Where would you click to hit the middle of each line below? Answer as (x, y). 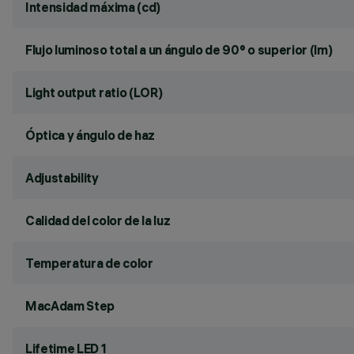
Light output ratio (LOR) (94, 92)
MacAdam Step (70, 306)
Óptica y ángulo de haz (90, 135)
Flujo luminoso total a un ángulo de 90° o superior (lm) (179, 50)
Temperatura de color (89, 263)
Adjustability (62, 178)
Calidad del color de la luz (98, 220)
